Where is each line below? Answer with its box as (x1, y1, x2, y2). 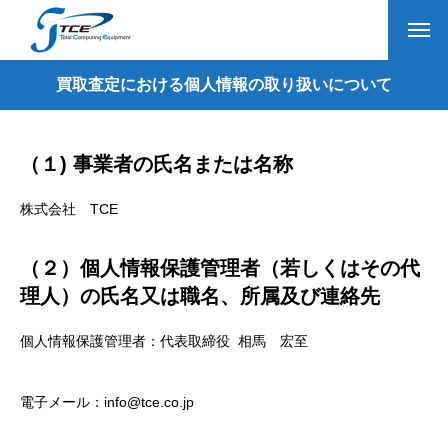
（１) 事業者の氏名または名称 (20, 153, 293, 175)
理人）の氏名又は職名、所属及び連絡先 (20, 285, 380, 307)
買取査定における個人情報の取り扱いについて (56, 76, 392, 93)
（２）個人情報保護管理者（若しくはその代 (20, 257, 420, 279)
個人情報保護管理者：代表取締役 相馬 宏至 (20, 333, 308, 349)
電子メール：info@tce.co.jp (20, 394, 198, 410)
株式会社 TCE (20, 201, 118, 217)
